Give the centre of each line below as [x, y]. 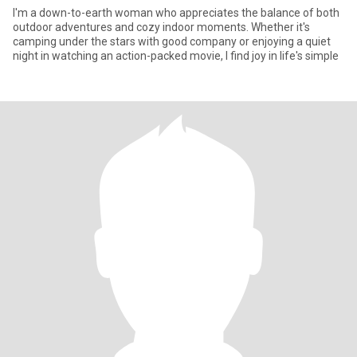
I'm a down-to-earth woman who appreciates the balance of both [176, 13]
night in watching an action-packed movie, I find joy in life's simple [176, 56]
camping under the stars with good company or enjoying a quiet [172, 41]
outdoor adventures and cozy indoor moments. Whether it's [161, 27]
